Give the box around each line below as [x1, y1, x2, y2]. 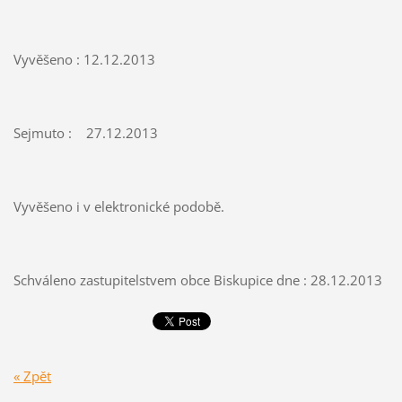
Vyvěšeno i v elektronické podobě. [13, 197, 224, 216]
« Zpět [13, 366, 51, 385]
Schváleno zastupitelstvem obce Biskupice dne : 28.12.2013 [13, 271, 382, 290]
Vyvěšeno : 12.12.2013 [13, 50, 155, 69]
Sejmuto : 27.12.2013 [13, 124, 158, 143]
